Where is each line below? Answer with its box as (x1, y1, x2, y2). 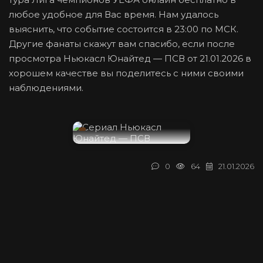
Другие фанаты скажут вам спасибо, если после (9, 38, 235, 50)
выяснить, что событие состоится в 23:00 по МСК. (9, 23, 238, 35)
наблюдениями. (9, 82, 83, 94)
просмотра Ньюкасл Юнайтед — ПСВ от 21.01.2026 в (9, 53, 251, 65)
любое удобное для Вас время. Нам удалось (9, 9, 218, 21)
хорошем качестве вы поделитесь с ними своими (9, 68, 244, 79)
